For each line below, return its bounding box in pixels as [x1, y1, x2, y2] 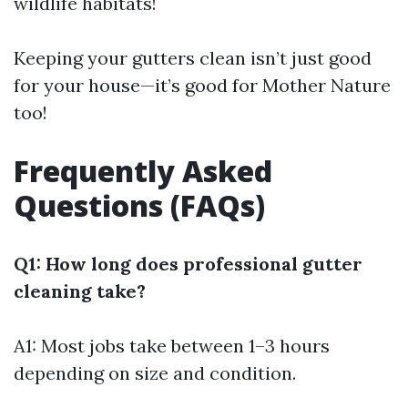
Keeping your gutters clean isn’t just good [14, 46, 372, 69]
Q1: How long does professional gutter [14, 252, 362, 275]
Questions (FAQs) [14, 186, 265, 225]
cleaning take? [14, 280, 146, 302]
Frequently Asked [14, 151, 272, 190]
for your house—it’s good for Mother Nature [14, 74, 391, 97]
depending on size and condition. [14, 362, 296, 384]
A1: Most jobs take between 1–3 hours [14, 334, 330, 357]
